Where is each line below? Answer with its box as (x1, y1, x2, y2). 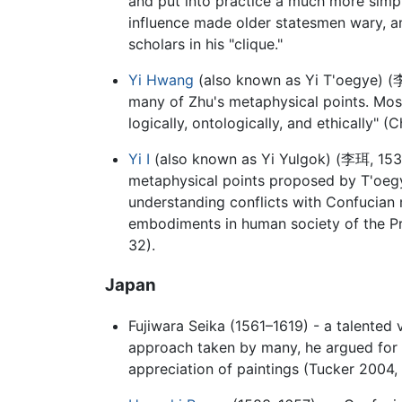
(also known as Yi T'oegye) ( (193, 71, 393, 90)
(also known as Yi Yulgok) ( (149, 150, 341, 169)
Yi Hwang (127, 71, 194, 90)
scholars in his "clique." (127, 35, 283, 54)
